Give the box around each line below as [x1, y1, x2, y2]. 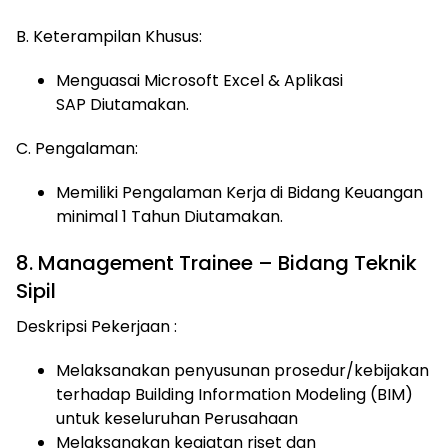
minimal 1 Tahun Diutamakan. [56, 205, 283, 228]
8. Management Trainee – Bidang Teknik [16, 249, 417, 277]
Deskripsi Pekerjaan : [16, 315, 177, 338]
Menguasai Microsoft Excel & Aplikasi [56, 69, 343, 92]
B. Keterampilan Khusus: [16, 25, 206, 48]
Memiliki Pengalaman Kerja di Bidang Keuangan [56, 181, 423, 204]
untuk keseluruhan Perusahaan [56, 407, 298, 430]
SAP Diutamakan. [56, 93, 189, 116]
